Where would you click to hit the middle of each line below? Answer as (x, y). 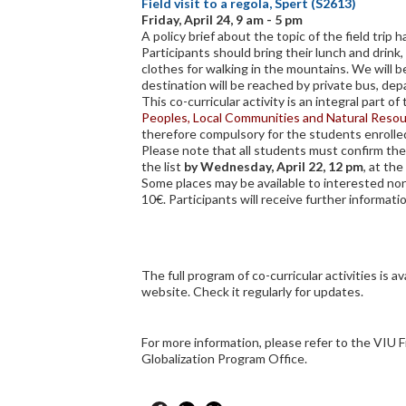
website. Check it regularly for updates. (252, 291)
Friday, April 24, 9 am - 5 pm (222, 19)
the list (163, 166)
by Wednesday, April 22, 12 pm (274, 166)
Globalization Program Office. (224, 358)
